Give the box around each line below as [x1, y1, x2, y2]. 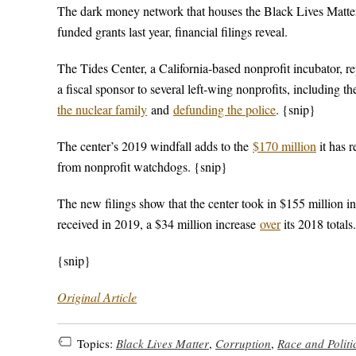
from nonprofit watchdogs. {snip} [57, 158, 227, 175]
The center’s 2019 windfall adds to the [57, 137, 253, 154]
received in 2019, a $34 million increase [57, 215, 260, 232]
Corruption [215, 335, 271, 351]
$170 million [253, 137, 316, 154]
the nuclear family [57, 101, 147, 118]
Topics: [77, 335, 116, 351]
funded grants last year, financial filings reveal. [57, 23, 288, 40]
